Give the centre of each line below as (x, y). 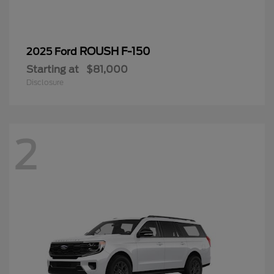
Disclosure (45, 82)
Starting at (53, 69)
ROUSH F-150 (115, 51)
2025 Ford (53, 51)
